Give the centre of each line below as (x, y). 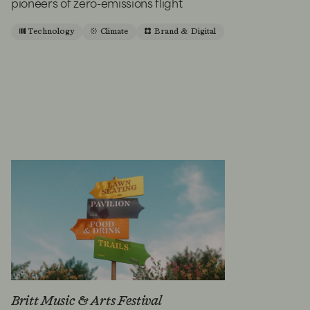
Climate (114, 31)
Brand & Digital (185, 31)
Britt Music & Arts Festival (86, 302)
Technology (52, 31)
